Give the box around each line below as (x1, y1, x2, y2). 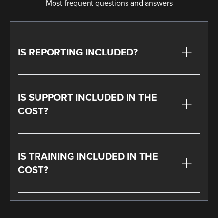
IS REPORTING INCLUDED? (18, 44, 138, 59)
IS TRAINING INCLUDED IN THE (18, 148, 158, 163)
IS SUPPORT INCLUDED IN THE (18, 90, 157, 105)
